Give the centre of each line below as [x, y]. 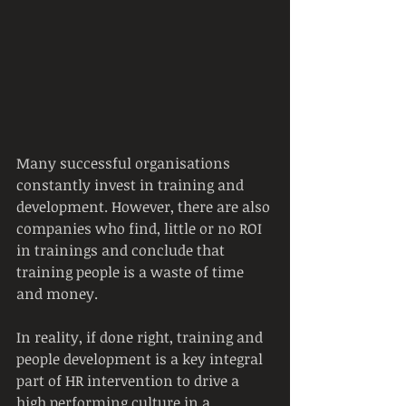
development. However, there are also [145, 207]
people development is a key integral [141, 359]
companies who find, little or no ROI [141, 228]
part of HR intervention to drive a [130, 381]
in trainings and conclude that [122, 250]
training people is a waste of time [132, 272]
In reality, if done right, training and [141, 337]
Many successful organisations [125, 163]
